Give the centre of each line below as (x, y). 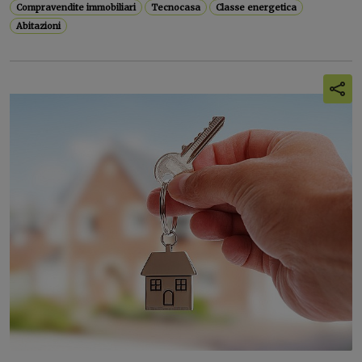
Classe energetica (257, 7)
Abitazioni (39, 26)
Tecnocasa (176, 7)
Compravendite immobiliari (76, 7)
